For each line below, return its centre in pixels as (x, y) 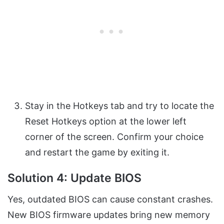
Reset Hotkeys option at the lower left (106, 121)
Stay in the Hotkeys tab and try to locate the (119, 105)
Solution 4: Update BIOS (74, 178)
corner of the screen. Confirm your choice (114, 136)
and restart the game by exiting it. (97, 152)
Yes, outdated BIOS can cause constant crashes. (110, 199)
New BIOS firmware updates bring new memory (109, 215)
